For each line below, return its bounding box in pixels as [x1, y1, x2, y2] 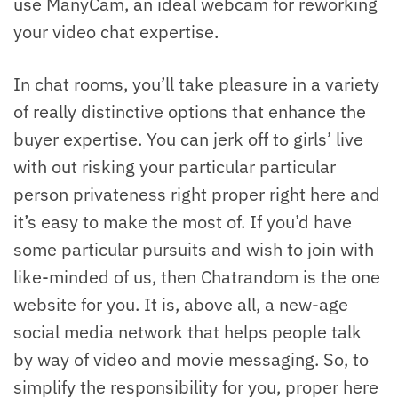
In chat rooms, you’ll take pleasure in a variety [13, 72, 379, 97]
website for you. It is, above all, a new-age [13, 292, 348, 317]
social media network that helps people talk [13, 320, 362, 345]
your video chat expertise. [13, 20, 219, 44]
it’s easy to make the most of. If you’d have [13, 210, 352, 235]
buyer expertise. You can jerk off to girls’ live [13, 127, 363, 152]
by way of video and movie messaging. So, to [13, 347, 369, 372]
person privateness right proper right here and [13, 182, 380, 207]
